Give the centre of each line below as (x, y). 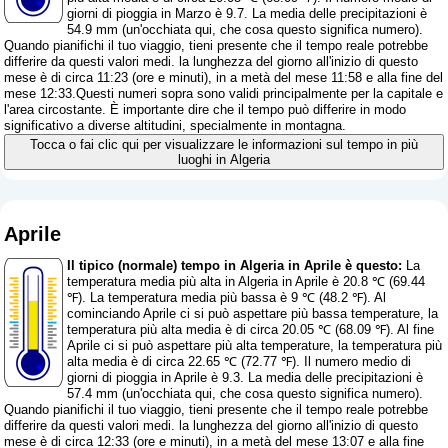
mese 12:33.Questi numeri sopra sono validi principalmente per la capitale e (224, 93)
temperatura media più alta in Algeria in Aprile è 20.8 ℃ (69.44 (246, 282)
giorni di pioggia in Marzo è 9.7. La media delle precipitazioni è (247, 13)
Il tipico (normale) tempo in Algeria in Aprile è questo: (235, 266)
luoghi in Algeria (223, 159)
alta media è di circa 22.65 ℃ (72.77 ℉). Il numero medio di (239, 362)
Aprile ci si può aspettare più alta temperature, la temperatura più (255, 346)
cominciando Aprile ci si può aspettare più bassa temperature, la (253, 314)
